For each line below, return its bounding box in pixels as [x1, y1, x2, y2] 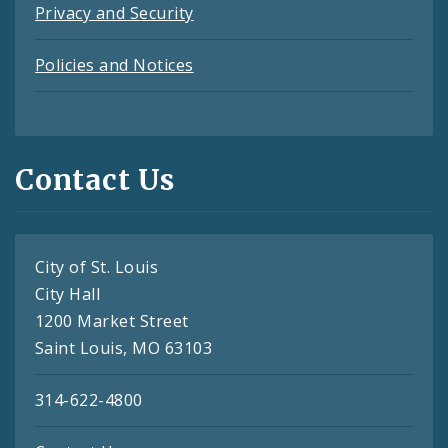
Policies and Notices [35, 54, 194, 77]
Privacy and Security [35, 2, 194, 25]
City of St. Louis [35, 255, 159, 278]
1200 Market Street [35, 309, 189, 332]
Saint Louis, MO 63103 [35, 336, 213, 359]
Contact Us [15, 161, 175, 198]
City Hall [35, 282, 101, 305]
